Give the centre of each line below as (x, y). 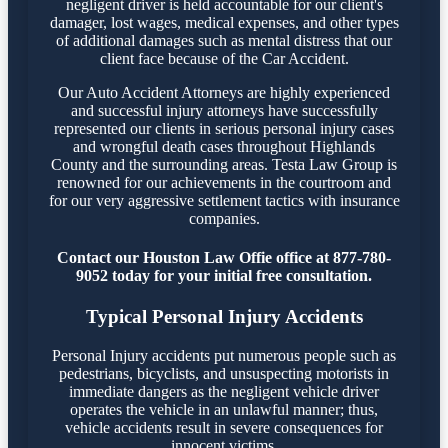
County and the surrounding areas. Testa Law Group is (224, 164)
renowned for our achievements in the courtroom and (224, 182)
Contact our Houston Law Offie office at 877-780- (224, 258)
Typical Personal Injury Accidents (224, 317)
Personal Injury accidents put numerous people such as (224, 356)
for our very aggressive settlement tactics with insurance (224, 200)
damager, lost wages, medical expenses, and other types (224, 22)
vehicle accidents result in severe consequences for (224, 428)
